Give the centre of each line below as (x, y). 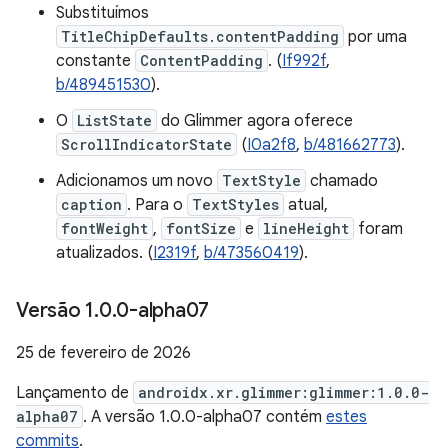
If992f (304, 61)
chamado (342, 181)
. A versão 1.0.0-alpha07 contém (204, 417)
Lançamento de (74, 393)
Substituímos (102, 13)
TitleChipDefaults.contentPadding (200, 36)
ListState (114, 120)
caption (91, 204)
